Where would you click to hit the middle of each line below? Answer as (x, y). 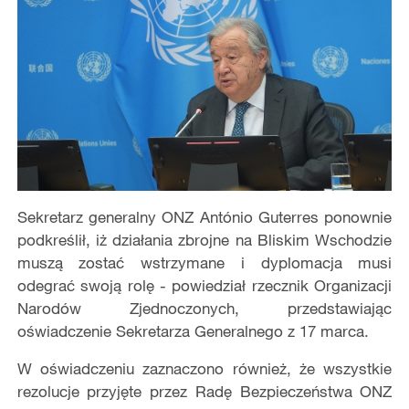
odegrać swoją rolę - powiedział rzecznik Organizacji (204, 285)
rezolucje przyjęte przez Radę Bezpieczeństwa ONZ (204, 391)
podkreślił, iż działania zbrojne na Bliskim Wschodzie (204, 239)
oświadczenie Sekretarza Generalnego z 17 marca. (193, 330)
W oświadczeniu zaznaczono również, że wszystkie (204, 368)
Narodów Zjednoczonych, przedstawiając (204, 308)
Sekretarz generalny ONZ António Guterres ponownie (204, 216)
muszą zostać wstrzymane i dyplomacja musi (204, 262)
